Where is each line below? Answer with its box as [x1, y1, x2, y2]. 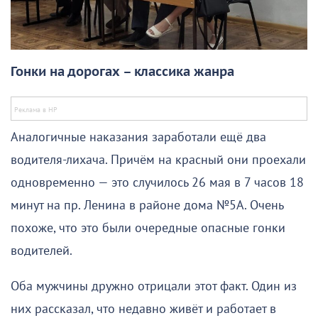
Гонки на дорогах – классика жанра [11, 64, 234, 79]
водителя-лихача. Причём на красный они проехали [11, 152, 306, 168]
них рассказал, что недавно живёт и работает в [11, 301, 276, 317]
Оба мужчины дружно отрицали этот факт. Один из [11, 278, 297, 294]
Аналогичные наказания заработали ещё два [11, 129, 266, 145]
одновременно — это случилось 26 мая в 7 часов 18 [11, 175, 304, 190]
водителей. [11, 243, 72, 258]
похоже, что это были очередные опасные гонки [11, 220, 285, 236]
